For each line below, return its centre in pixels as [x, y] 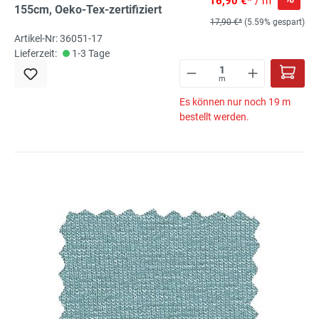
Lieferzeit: [36, 53]
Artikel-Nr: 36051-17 [58, 38]
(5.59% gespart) [274, 22]
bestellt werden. [214, 116]
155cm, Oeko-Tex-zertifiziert [88, 9]
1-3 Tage [90, 53]
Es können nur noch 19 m [235, 101]
